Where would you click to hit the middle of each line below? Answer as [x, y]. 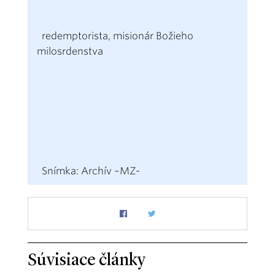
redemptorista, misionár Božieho [115, 36]
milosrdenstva [70, 52]
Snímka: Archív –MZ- [88, 171]
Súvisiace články [87, 261]
